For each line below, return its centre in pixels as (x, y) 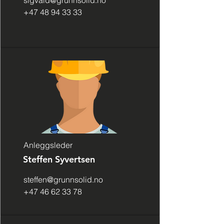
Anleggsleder (48, 145)
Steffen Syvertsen (59, 159)
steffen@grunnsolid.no (63, 179)
